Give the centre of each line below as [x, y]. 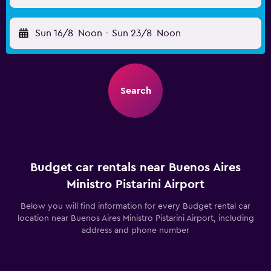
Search [135, 91]
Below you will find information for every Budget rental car [135, 206]
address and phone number [135, 230]
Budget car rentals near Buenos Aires [135, 168]
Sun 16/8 [54, 33]
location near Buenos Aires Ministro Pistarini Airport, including [135, 218]
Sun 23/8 [132, 33]
